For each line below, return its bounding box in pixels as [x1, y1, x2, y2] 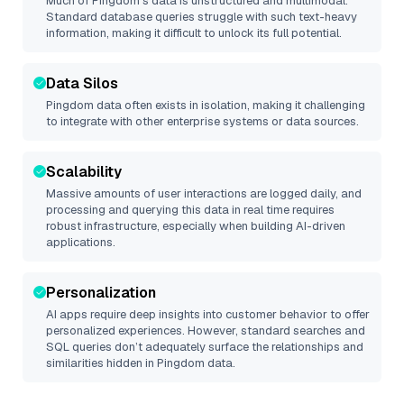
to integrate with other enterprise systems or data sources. [46, 114, 359, 129]
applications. [46, 234, 115, 250]
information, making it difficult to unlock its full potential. [46, 25, 342, 41]
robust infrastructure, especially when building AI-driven [46, 218, 345, 234]
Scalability [46, 162, 122, 181]
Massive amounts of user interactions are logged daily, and [46, 186, 362, 201]
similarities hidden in [46, 355, 157, 371]
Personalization [46, 283, 156, 302]
